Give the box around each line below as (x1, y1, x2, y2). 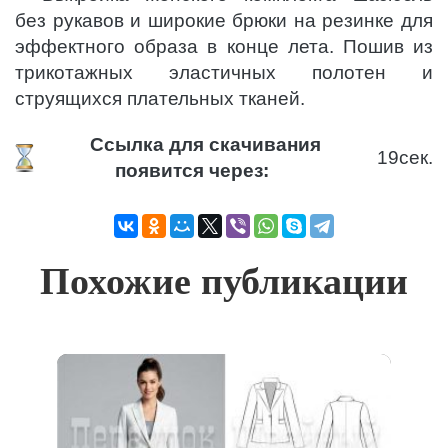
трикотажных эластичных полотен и (15, 62, 433, 84)
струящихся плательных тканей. (15, 88, 305, 110)
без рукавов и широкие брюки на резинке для (15, 10, 433, 32)
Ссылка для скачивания (89, 134, 321, 156)
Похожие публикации (40, 260, 408, 303)
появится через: (115, 160, 270, 182)
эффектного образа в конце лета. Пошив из (15, 36, 433, 58)
